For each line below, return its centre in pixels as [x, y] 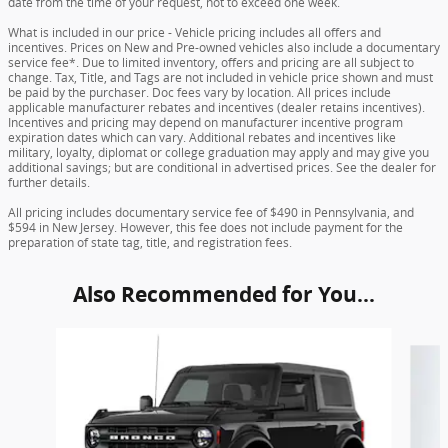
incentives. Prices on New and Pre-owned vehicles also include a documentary [224, 48]
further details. [49, 183]
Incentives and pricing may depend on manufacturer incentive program [205, 123]
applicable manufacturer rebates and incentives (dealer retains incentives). [216, 108]
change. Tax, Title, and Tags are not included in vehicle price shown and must [220, 78]
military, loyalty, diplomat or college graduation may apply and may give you [218, 153]
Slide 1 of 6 [44, 338]
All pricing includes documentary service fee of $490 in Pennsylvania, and [211, 213]
